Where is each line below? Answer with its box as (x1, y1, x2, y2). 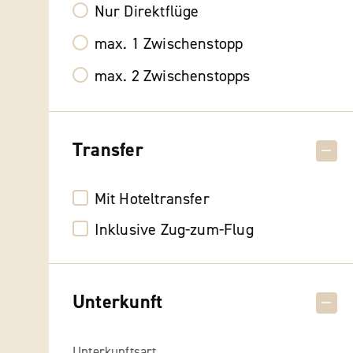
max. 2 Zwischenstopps (94, 65, 251, 86)
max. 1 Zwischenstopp (94, 33, 243, 54)
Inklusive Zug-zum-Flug (94, 219, 254, 240)
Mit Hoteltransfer (94, 188, 210, 209)
